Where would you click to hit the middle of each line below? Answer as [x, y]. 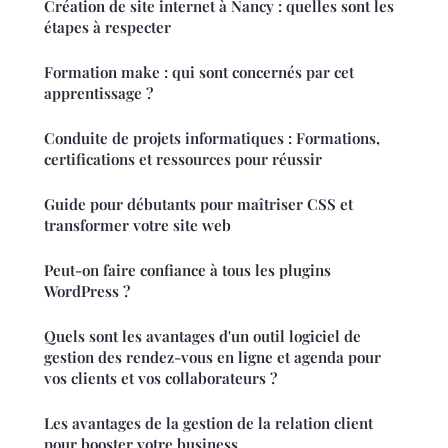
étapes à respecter [107, 27]
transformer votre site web [137, 225]
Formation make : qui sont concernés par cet [199, 72]
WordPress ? [87, 291]
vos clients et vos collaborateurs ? [160, 378]
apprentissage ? [98, 93]
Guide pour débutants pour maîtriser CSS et [198, 204]
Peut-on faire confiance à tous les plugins [187, 270]
